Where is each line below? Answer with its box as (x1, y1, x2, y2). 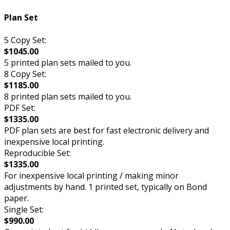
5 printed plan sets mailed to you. (4, 56, 131, 68)
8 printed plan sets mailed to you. (4, 90, 131, 102)
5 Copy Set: (4, 34, 46, 46)
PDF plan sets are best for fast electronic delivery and (4, 124, 209, 136)
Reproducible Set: (4, 147, 71, 159)
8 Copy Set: (4, 68, 46, 80)
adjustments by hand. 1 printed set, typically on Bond (4, 181, 207, 193)
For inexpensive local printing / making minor (4, 169, 179, 181)
